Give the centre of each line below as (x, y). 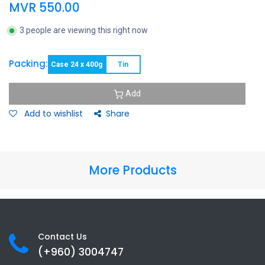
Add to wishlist (54, 114)
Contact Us (62, 237)
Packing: (28, 64)
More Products (132, 170)
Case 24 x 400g (77, 64)
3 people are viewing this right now (84, 30)
